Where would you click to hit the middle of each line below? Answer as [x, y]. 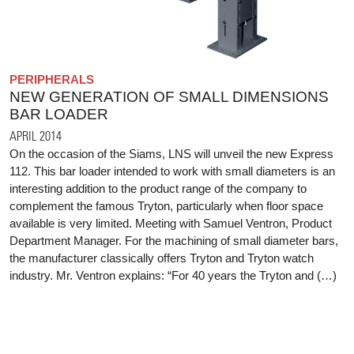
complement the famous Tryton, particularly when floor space [166, 205]
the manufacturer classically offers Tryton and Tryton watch [162, 258]
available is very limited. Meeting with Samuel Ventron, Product [171, 223]
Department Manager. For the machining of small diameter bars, [174, 240]
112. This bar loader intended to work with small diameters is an [172, 171]
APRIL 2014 [36, 135]
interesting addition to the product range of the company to [158, 188]
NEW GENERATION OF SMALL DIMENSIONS [169, 96]
